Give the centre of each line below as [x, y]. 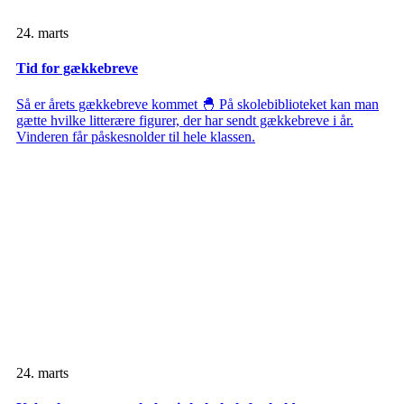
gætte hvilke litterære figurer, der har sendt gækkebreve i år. [185, 120]
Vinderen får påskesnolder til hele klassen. [136, 136]
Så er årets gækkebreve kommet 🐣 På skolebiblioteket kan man [197, 104]
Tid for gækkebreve [77, 69]
